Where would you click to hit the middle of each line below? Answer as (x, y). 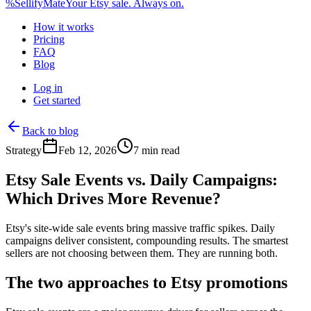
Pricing (49, 39)
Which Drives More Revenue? (113, 198)
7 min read (157, 150)
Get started (57, 100)
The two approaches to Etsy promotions (146, 282)
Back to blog (50, 131)
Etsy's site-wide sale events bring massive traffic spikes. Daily (140, 228)
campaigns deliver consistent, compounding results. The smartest (147, 240)
